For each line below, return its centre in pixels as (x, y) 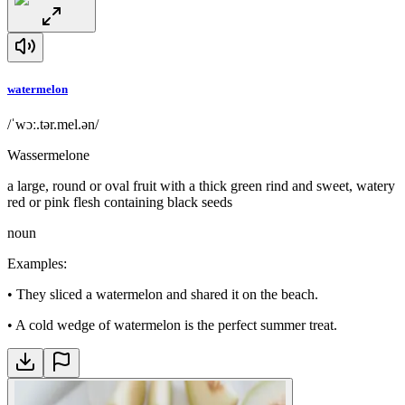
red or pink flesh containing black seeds (120, 202)
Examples (35, 263)
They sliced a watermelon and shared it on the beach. (167, 294)
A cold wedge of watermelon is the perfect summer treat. (176, 325)
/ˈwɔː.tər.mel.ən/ (53, 124)
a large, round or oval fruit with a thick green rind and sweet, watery (201, 185)
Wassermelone (48, 155)
